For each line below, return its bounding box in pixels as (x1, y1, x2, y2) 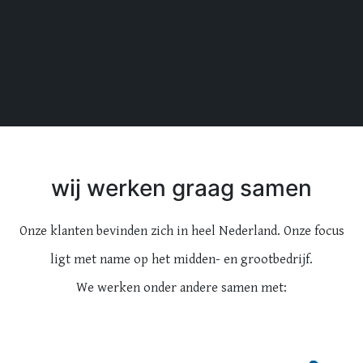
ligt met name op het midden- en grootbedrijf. (50, 250, 313, 267)
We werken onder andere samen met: (76, 279, 287, 296)
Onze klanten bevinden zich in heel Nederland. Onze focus (19, 222, 344, 239)
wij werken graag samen (51, 173, 312, 202)
